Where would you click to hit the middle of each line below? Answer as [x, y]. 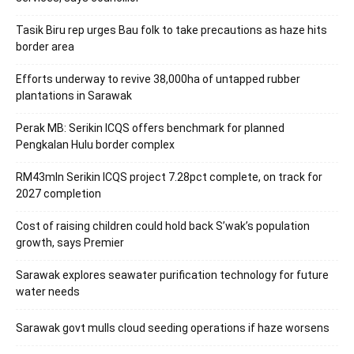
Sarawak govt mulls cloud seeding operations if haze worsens [173, 328]
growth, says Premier [70, 242]
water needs [48, 291]
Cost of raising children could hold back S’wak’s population [163, 226]
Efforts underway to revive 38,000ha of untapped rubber [158, 79]
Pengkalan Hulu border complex [95, 144]
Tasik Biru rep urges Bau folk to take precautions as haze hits [171, 30]
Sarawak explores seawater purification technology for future [172, 275]
